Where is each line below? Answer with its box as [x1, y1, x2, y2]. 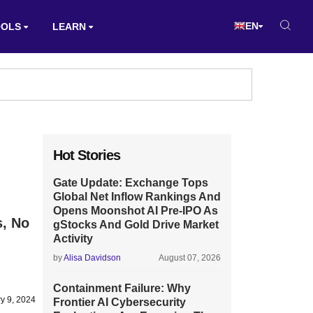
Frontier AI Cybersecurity [53, 296, 186, 308]
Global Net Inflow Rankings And [53, 191, 221, 203]
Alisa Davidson [64, 253, 121, 263]
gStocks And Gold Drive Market [53, 219, 219, 231]
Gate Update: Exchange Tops [53, 177, 208, 189]
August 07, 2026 [159, 253, 221, 263]
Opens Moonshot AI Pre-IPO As [53, 205, 218, 217]
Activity [53, 233, 93, 245]
